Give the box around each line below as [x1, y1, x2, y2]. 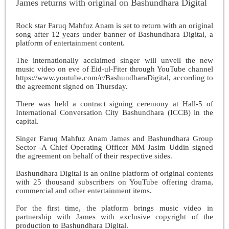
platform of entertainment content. [16, 38, 125, 47]
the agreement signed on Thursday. [16, 82, 128, 90]
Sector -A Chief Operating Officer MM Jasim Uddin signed [16, 143, 213, 151]
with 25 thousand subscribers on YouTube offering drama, [16, 177, 213, 186]
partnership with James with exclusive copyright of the [16, 212, 213, 221]
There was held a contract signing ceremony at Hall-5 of [16, 99, 213, 108]
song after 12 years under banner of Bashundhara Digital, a [16, 30, 213, 38]
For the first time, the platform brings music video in [16, 203, 213, 212]
